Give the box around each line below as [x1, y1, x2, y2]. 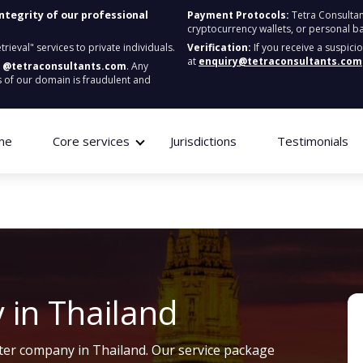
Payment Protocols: [187, 8, 289, 22]
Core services [52, 133, 130, 149]
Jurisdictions [169, 133, 237, 149]
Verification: [187, 41, 251, 54]
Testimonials [276, 133, 348, 149]
